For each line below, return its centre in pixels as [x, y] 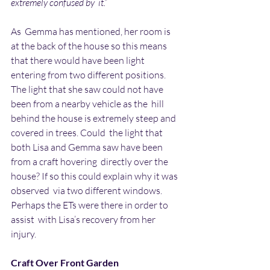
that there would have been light [79, 60]
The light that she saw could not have [88, 89]
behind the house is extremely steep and [94, 118]
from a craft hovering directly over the [90, 162]
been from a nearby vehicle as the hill [88, 104]
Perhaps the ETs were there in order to [90, 205]
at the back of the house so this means [91, 46]
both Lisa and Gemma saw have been [88, 147]
